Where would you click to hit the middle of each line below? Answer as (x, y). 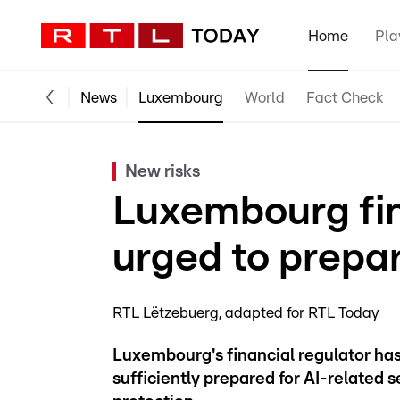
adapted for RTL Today (302, 313)
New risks (162, 172)
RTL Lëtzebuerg (166, 313)
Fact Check (345, 97)
